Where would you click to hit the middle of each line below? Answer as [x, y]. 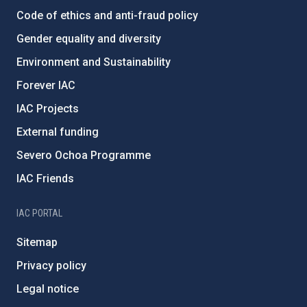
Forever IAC [46, 86]
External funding [58, 132]
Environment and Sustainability [94, 62]
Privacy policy [51, 266]
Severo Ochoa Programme [84, 156]
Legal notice [48, 289]
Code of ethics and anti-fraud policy [107, 16]
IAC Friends [45, 179]
